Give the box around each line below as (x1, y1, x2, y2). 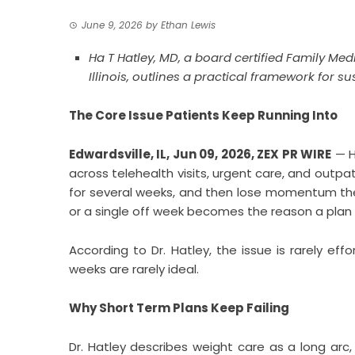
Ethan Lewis (161, 18, 216, 32)
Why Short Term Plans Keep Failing (69, 300, 289, 316)
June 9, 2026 (82, 18, 143, 32)
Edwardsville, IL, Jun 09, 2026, (69, 146, 258, 162)
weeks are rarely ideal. (69, 261, 199, 277)
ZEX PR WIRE (257, 146, 332, 162)
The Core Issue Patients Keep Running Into (69, 107, 338, 124)
